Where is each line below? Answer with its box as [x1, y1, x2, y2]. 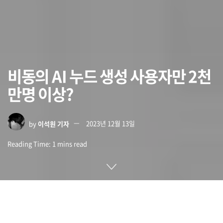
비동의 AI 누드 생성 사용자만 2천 [7, 64, 211, 88]
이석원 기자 [38, 118, 69, 128]
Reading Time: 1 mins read [7, 139, 87, 148]
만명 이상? [7, 82, 73, 106]
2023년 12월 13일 [86, 118, 135, 128]
